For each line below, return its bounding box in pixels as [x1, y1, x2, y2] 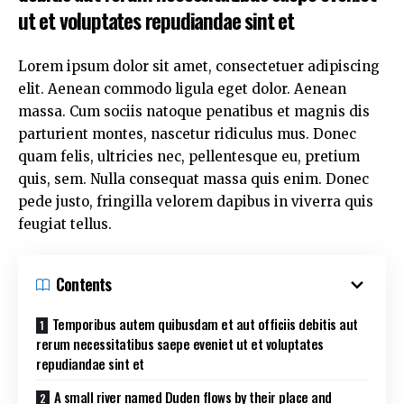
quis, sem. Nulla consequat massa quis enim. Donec [18, 170, 369, 188]
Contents [56, 272, 112, 296]
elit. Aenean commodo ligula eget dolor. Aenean [18, 79, 346, 97]
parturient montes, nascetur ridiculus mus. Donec [18, 124, 356, 142]
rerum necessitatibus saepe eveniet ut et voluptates [36, 334, 324, 353]
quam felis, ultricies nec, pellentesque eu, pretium [18, 147, 360, 165]
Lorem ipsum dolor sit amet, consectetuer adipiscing [18, 57, 380, 75]
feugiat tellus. [18, 215, 112, 233]
